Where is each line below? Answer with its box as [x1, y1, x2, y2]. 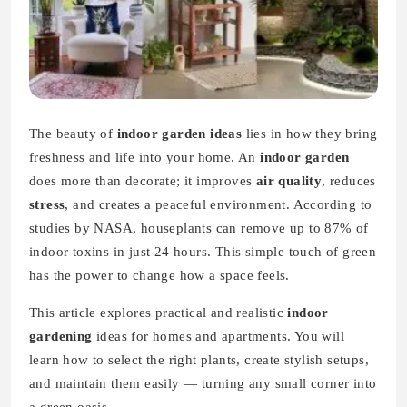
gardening [29, 329, 93, 344]
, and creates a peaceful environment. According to [65, 197, 372, 213]
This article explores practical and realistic [29, 305, 288, 321]
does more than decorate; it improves [29, 174, 256, 189]
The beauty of [29, 126, 117, 142]
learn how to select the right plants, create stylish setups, [29, 352, 369, 368]
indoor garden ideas [116, 126, 243, 142]
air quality [255, 174, 323, 189]
